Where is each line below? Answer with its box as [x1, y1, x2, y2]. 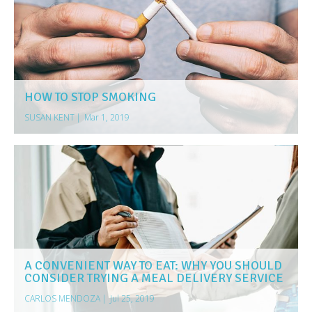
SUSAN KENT [24, 111, 75, 123]
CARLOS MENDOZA [24, 292, 100, 305]
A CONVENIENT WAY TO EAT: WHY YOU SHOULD [24, 258, 282, 274]
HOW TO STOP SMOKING [24, 88, 156, 104]
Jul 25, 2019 [110, 292, 155, 305]
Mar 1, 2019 [84, 111, 130, 123]
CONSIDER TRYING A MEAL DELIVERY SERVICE [24, 270, 283, 286]
